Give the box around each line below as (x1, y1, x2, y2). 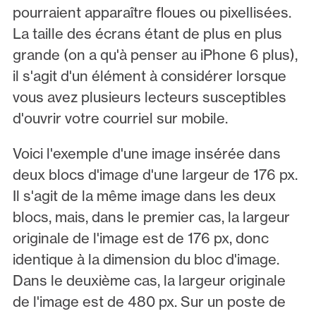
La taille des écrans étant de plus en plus (12, 25, 282, 43)
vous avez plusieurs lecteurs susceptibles (12, 88, 286, 107)
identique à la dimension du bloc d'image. (12, 250, 279, 269)
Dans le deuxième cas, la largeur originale (12, 272, 286, 290)
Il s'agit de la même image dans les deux (12, 187, 276, 205)
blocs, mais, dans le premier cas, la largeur (12, 208, 290, 226)
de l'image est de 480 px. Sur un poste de (12, 293, 286, 311)
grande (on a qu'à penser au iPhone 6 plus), (12, 46, 298, 64)
